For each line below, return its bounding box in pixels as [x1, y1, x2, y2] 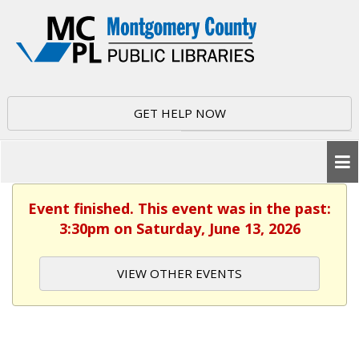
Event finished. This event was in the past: [28, 199, 331, 218]
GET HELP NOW [133, 105, 226, 121]
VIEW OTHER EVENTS [117, 265, 242, 281]
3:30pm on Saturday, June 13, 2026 [58, 219, 301, 238]
